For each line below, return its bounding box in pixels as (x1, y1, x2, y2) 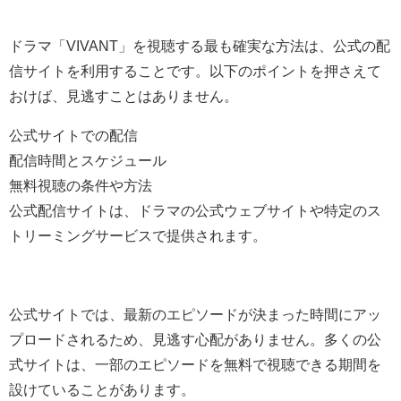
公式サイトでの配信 (9, 127, 138, 142)
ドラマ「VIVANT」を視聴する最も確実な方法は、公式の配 (9, 38, 390, 53)
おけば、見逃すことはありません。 (9, 88, 238, 103)
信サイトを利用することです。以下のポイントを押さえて (9, 63, 381, 78)
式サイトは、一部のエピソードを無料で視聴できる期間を (9, 356, 381, 371)
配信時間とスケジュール (9, 152, 166, 167)
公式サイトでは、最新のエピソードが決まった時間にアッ (9, 306, 381, 321)
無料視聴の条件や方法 (9, 177, 152, 192)
